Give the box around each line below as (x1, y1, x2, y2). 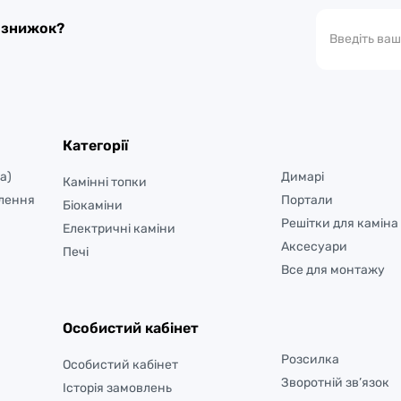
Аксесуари (280, 238, 347, 254)
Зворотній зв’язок (280, 374, 389, 390)
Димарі (280, 168, 324, 184)
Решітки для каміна (280, 215, 398, 231)
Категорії (62, 136, 128, 154)
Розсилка (280, 351, 339, 367)
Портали (280, 192, 333, 208)
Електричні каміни (62, 220, 175, 236)
